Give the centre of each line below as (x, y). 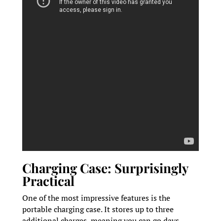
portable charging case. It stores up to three (98, 209)
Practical (48, 181)
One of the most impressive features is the (96, 198)
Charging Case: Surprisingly (105, 168)
